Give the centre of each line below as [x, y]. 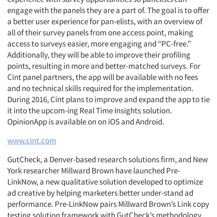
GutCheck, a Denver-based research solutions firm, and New [108, 159]
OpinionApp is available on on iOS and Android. [86, 122]
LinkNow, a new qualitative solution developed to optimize [105, 182]
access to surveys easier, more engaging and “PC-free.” [99, 44]
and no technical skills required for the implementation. [100, 88]
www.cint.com [32, 140]
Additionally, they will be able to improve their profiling [99, 55]
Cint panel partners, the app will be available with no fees [103, 77]
